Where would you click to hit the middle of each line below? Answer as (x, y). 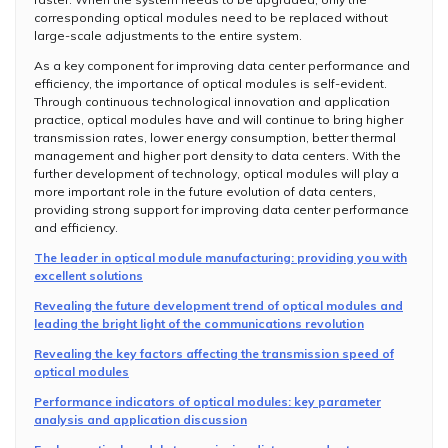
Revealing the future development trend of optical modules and (218, 305)
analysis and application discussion (140, 419)
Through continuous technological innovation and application (212, 101)
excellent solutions (88, 275)
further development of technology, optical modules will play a (216, 173)
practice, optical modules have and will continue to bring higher (218, 119)
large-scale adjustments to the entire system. (168, 35)
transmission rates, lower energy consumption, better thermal (215, 137)
